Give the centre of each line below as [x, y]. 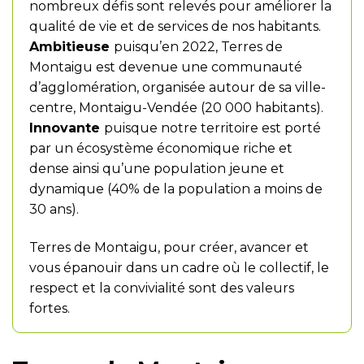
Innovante [67, 128]
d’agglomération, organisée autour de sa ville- [178, 87]
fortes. [51, 308]
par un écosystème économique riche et [161, 148]
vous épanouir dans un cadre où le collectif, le [179, 268]
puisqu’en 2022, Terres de [198, 47]
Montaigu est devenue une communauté [166, 67]
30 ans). [54, 209]
